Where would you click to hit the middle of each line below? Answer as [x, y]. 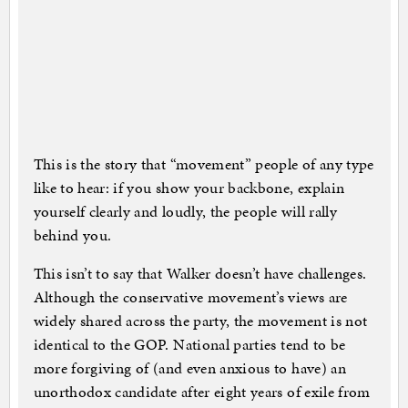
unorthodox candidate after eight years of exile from [202, 392]
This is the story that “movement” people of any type [204, 164]
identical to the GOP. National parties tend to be [189, 345]
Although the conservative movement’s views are [190, 297]
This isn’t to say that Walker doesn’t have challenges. [200, 274]
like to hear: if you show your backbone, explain [189, 188]
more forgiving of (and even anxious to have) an [189, 368]
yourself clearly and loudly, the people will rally [185, 212]
